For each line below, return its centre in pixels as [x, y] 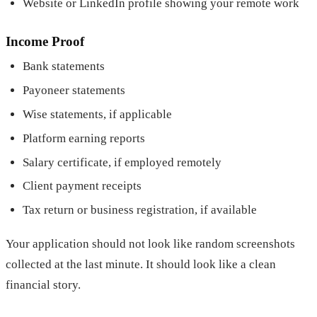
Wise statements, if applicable [97, 115]
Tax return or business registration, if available [140, 210]
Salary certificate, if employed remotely [122, 162]
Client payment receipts [82, 186]
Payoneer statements [74, 91]
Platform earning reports [84, 138]
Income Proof [45, 41]
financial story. [43, 285]
